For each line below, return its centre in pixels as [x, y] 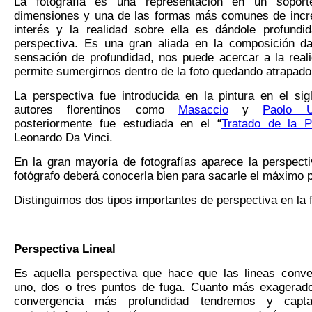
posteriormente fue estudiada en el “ [118, 124]
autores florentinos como [96, 110]
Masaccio [203, 110]
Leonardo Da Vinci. [63, 138]
